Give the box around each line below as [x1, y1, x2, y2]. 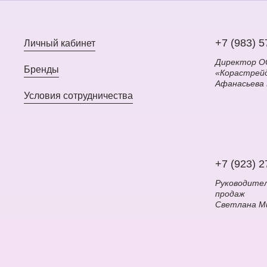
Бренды [24, 64, 59, 74]
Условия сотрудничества [24, 90, 133, 101]
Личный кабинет [24, 38, 95, 48]
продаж [215, 188, 245, 198]
